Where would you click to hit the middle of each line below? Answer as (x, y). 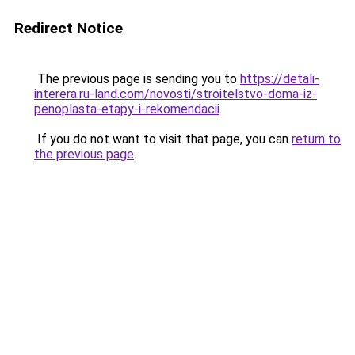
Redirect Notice (69, 28)
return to (316, 139)
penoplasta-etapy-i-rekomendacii (127, 109)
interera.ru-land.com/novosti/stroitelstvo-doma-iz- (176, 94)
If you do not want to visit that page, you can (163, 139)
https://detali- (280, 79)
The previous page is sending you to (137, 79)
